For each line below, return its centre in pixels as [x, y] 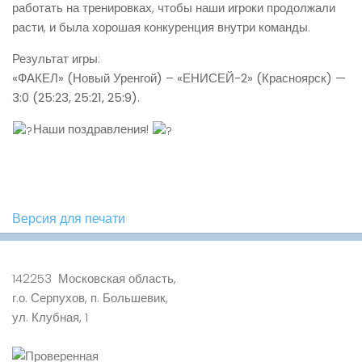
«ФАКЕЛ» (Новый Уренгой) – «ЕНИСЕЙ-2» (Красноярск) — [179, 78]
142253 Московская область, [94, 278]
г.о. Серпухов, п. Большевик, [90, 297]
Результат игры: [56, 59]
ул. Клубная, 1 [50, 317]
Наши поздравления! [93, 129]
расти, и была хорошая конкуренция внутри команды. [161, 27]
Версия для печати [69, 218]
